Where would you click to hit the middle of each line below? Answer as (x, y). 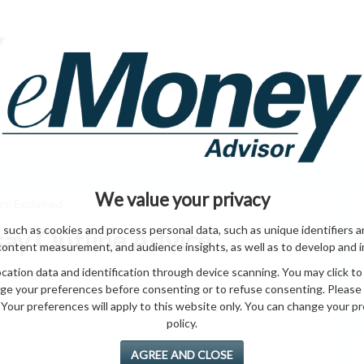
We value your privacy (182, 199)
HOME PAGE (282, 64)
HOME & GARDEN (93, 146)
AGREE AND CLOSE (182, 355)
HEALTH (309, 146)
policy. (182, 323)
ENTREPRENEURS (214, 146)
